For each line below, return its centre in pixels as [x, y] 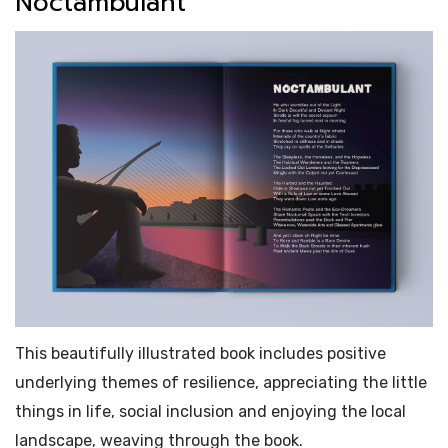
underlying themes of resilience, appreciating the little [221, 382]
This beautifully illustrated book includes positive [200, 353]
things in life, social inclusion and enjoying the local [210, 411]
